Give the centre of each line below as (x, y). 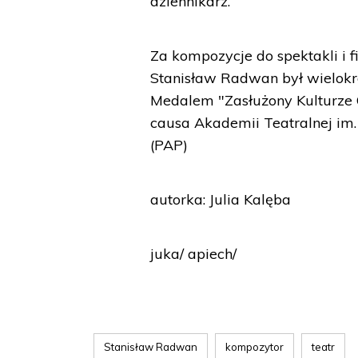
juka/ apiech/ (194, 254)
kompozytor (255, 347)
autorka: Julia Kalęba (221, 199)
